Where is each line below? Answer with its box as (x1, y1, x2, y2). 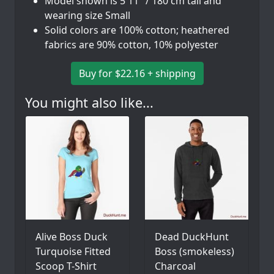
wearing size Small (45, 9, 130, 23)
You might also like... (25, 94, 154, 112)
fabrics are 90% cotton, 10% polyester (45, 38, 218, 52)
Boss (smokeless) (155, 245, 234, 259)
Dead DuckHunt (155, 230, 229, 244)
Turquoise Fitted (35, 245, 111, 259)
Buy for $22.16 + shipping (78, 67, 196, 81)
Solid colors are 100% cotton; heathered (45, 23, 229, 37)
